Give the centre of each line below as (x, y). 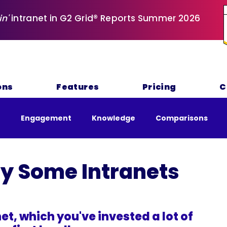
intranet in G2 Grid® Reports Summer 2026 (105, 18)
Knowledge (113, 118)
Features (78, 87)
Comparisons (182, 118)
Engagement (46, 118)
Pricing (159, 87)
